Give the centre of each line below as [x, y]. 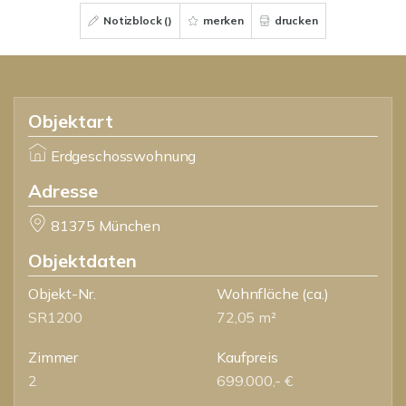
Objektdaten [82, 261]
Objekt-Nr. [62, 294]
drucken [295, 20]
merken [222, 20]
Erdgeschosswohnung [123, 156]
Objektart [71, 121]
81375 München [105, 226]
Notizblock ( [135, 20]
